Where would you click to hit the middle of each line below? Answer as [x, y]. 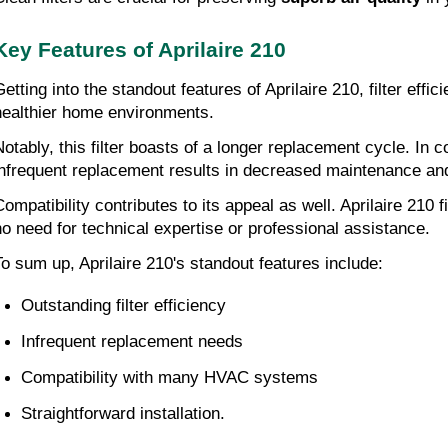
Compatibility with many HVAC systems [169, 377]
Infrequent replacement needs [132, 341]
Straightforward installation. [123, 413]
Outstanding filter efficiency [123, 305]
